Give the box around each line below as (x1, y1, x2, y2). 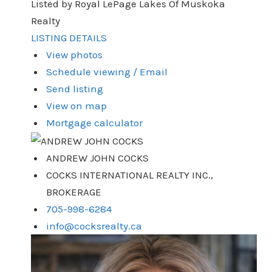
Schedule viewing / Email (46, 66, 168, 78)
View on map (46, 100, 107, 112)
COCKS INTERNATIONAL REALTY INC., (46, 169, 214, 182)
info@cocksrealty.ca (46, 220, 143, 233)
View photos (46, 49, 103, 61)
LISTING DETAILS (30, 32, 107, 44)
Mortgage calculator (46, 117, 143, 129)
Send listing (46, 83, 104, 95)
